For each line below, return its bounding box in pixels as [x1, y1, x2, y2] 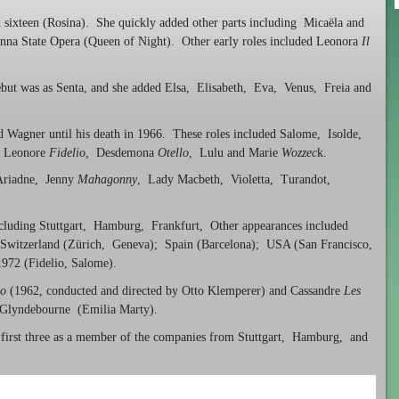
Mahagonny [77, 173, 137, 187]
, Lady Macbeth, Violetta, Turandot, [137, 173, 334, 187]
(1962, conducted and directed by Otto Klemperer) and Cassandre [10, 283, 344, 297]
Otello [158, 145, 189, 159]
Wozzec [281, 145, 317, 159]
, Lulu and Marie [189, 145, 281, 159]
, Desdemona [85, 145, 158, 159]
